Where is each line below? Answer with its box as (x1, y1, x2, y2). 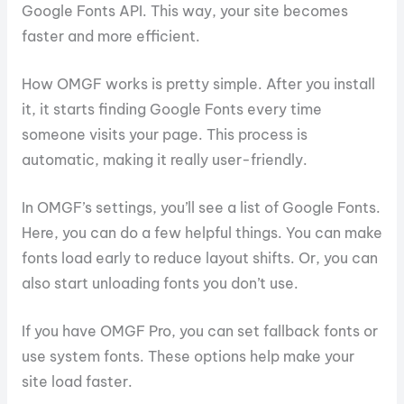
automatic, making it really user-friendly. (21, 150, 308, 169)
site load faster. (21, 372, 133, 390)
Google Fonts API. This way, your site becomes (21, 2, 348, 21)
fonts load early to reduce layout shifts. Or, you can (21, 248, 378, 267)
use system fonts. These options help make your (21, 346, 354, 365)
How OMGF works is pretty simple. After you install (21, 74, 375, 93)
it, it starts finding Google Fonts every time (21, 99, 322, 118)
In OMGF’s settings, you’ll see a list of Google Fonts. (21, 197, 381, 216)
